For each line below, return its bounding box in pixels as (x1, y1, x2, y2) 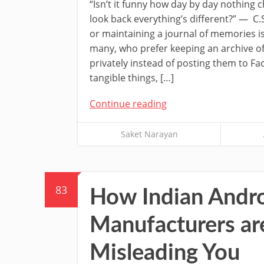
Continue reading (90, 97, 167, 110)
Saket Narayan (120, 128, 178, 140)
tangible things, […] (90, 71, 174, 84)
